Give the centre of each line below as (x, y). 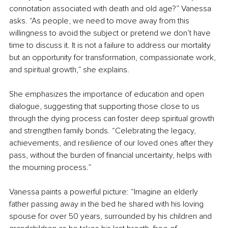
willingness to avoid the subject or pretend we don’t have (111, 33)
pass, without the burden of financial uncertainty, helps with (111, 155)
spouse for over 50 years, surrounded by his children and (111, 216)
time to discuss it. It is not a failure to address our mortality (111, 45)
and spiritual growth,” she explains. (69, 69)
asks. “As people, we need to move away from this (100, 21)
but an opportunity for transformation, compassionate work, (113, 57)
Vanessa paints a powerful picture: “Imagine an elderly (105, 192)
